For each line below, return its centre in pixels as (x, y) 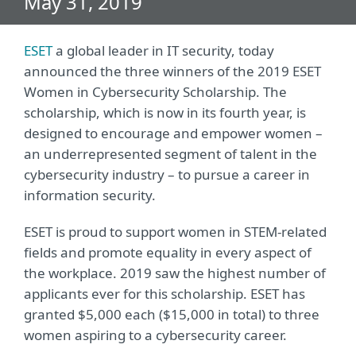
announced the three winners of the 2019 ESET (172, 71)
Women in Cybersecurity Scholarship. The (155, 92)
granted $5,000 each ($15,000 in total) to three (172, 314)
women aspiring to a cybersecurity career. (155, 335)
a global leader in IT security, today (163, 50)
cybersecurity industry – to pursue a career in (167, 174)
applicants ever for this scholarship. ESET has (164, 294)
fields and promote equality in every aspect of (168, 252)
